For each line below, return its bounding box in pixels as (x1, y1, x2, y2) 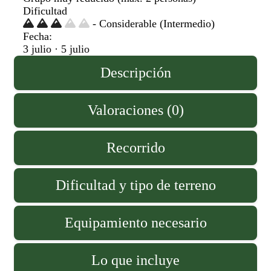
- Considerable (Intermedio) (90, 18, 215, 30)
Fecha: (23, 30, 52, 43)
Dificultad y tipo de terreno (55, 177, 216, 194)
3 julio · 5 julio (23, 43, 90, 56)
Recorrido (106, 140, 165, 156)
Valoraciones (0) (87, 102, 184, 119)
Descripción (100, 65, 171, 81)
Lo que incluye (91, 252, 180, 269)
